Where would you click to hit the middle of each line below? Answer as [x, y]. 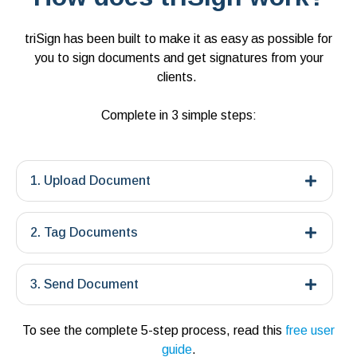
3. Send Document [84, 284]
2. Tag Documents [84, 233]
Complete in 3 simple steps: [178, 116]
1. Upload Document [90, 181]
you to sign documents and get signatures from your [178, 58]
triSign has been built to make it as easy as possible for [178, 39]
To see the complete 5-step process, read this [154, 331]
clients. [178, 77]
